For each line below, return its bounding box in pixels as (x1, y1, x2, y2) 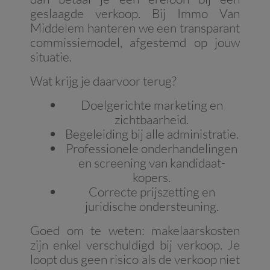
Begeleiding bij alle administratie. (64, 126, 239, 142)
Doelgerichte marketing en (80, 97, 223, 113)
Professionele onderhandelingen (66, 140, 237, 157)
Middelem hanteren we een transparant (30, 20, 240, 36)
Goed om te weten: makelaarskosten (30, 222, 240, 239)
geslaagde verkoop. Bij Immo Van (30, 5, 240, 22)
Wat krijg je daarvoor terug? (30, 73, 177, 89)
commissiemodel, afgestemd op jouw (30, 34, 240, 51)
